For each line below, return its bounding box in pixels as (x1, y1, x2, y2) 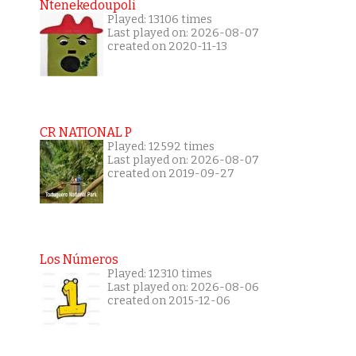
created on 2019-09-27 (106, 167, 234, 181)
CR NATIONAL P (39, 125, 132, 141)
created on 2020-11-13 (106, 40, 227, 54)
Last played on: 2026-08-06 (106, 281, 259, 295)
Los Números (39, 252, 118, 268)
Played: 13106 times (106, 13, 212, 27)
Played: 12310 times (106, 267, 212, 281)
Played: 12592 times (106, 140, 215, 154)
